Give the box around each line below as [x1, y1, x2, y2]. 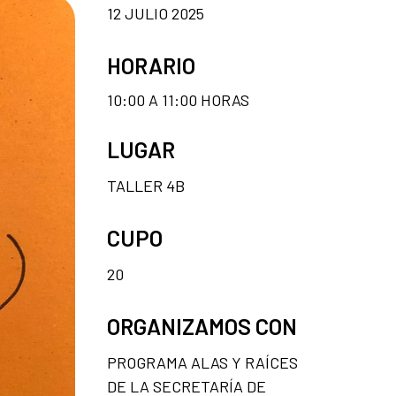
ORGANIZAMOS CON [107, 312, 297, 339]
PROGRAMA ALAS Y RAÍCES [107, 352, 298, 372]
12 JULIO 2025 [107, 3, 204, 23]
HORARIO [107, 51, 195, 79]
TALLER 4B [107, 175, 185, 195]
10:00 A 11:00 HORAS [107, 89, 249, 110]
